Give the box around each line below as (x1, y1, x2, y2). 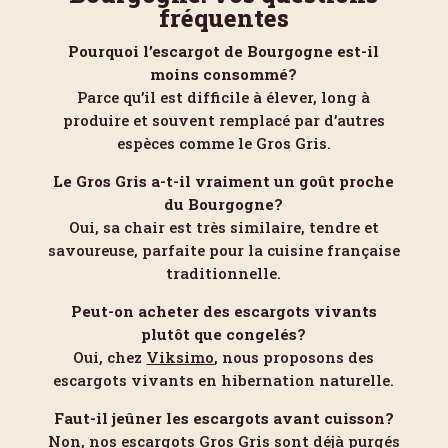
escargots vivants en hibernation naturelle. (53, 370, 395, 390)
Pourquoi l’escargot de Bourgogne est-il (68, 41, 380, 61)
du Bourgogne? (164, 194, 284, 214)
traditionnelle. (166, 263, 282, 283)
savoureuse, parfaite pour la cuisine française (47, 240, 400, 260)
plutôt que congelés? (141, 324, 307, 344)
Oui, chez (73, 347, 147, 367)
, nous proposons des (214, 347, 375, 367)
